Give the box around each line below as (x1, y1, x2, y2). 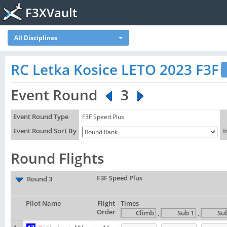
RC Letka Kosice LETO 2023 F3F (11, 60, 219, 79)
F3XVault (25, 4, 77, 21)
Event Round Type (13, 112, 68, 121)
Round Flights (11, 148, 104, 168)
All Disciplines (14, 33, 57, 42)
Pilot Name (26, 199, 61, 208)
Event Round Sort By (13, 127, 77, 135)
